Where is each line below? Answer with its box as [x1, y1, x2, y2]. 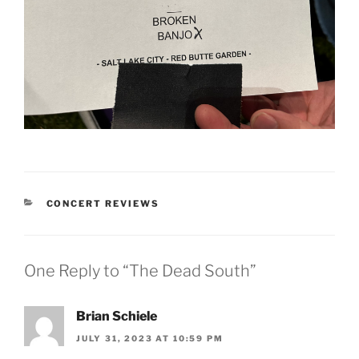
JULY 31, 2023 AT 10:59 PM [76, 333, 224, 344]
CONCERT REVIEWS [46, 197, 160, 209]
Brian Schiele [76, 308, 157, 324]
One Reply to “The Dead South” [24, 260, 256, 280]
